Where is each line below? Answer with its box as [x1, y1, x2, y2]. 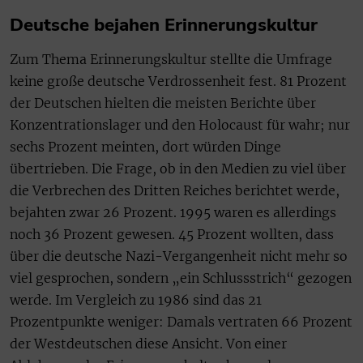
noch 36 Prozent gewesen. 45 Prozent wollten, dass [10, 225, 334, 242]
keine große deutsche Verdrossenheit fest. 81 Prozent [10, 72, 347, 89]
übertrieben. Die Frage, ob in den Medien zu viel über [10, 160, 346, 177]
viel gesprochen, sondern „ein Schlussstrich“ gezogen [10, 269, 352, 286]
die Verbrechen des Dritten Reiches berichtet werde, [10, 181, 340, 199]
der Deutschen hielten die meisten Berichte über [10, 94, 316, 111]
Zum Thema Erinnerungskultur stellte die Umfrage [10, 50, 332, 67]
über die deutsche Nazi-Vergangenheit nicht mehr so [10, 247, 348, 264]
